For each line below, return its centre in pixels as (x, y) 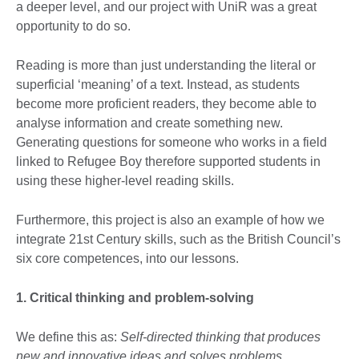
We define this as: (68, 337)
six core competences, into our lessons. (127, 259)
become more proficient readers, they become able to (166, 104)
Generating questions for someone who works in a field (171, 143)
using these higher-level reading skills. (125, 181)
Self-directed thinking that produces (220, 337)
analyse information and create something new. (149, 123)
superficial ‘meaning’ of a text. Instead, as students (158, 85)
